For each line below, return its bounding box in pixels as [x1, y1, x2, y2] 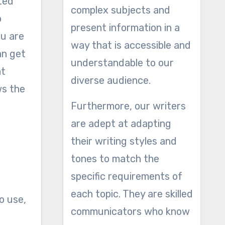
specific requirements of [70, 170, 182, 182]
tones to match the [70, 153, 159, 165]
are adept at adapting [70, 118, 171, 130]
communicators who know [70, 205, 190, 217]
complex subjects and [70, 4, 170, 16]
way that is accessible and [70, 39, 191, 51]
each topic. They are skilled [70, 188, 193, 200]
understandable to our [70, 57, 174, 69]
